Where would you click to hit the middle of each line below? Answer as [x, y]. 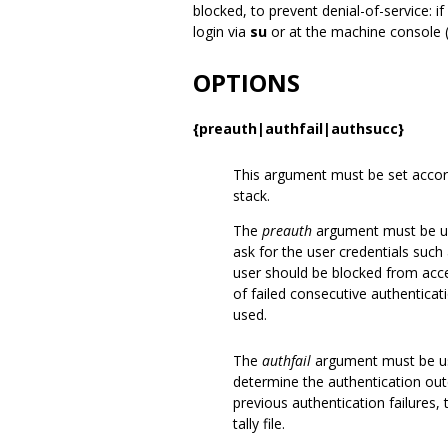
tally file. [259, 423]
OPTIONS [246, 82]
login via [221, 31]
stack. [251, 195]
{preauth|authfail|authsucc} [298, 128]
